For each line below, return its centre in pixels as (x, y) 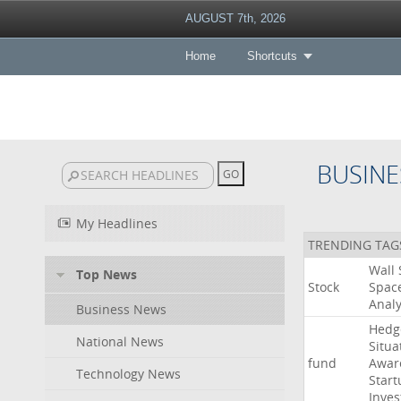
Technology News (128, 374)
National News (120, 341)
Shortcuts (272, 56)
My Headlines (117, 223)
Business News (121, 309)
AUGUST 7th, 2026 (235, 18)
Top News (107, 274)
